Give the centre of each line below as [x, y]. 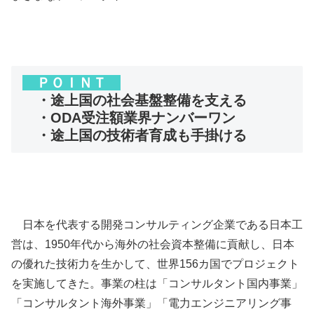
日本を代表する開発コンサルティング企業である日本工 [157, 225]
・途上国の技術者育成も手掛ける [135, 135]
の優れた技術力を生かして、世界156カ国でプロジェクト [155, 264]
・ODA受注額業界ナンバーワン [129, 117]
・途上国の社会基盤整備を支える [135, 100]
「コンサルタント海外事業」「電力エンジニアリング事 [151, 303]
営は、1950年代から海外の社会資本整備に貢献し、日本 [153, 245]
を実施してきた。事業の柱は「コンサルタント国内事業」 [157, 284]
